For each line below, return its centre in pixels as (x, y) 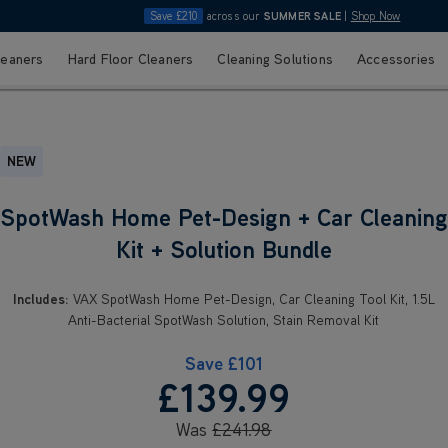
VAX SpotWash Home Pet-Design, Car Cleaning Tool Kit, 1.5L (251, 298)
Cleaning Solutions (275, 58)
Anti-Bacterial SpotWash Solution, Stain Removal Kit (224, 319)
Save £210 (173, 16)
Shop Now (375, 16)
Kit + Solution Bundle (223, 248)
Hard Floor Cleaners (130, 58)
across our (233, 16)
